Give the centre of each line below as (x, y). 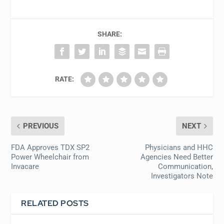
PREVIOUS (41, 126)
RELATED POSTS (55, 203)
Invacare (25, 167)
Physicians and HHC (179, 148)
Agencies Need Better (176, 157)
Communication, (185, 167)
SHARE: (109, 34)
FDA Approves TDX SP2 (50, 148)
